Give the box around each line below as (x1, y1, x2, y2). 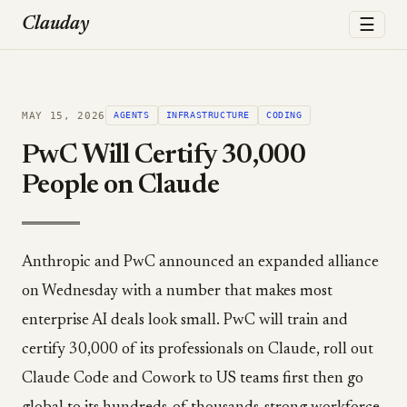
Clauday (22, 15, 89, 35)
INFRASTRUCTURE (165, 110, 250, 120)
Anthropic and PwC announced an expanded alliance (22, 254, 379, 271)
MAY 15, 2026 (22, 109, 105, 122)
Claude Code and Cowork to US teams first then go (22, 371, 363, 387)
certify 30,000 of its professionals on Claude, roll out (22, 342, 373, 358)
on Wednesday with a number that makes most (22, 283, 333, 300)
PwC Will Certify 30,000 (22, 143, 306, 170)
